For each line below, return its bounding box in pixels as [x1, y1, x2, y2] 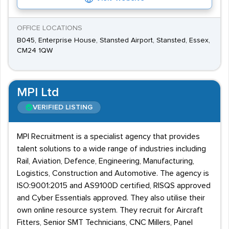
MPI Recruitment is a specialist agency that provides [17, 132, 200, 141]
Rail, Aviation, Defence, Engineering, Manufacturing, [17, 157, 194, 165]
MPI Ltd [17, 86, 59, 99]
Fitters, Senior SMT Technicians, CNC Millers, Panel [17, 218, 193, 226]
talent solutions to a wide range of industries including [17, 145, 206, 153]
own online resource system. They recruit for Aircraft [17, 206, 203, 214]
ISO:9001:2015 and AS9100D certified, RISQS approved [17, 181, 211, 190]
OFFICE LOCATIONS [17, 25, 82, 32]
